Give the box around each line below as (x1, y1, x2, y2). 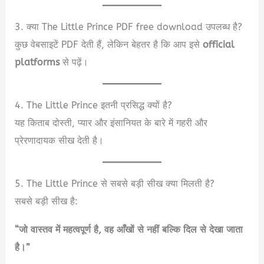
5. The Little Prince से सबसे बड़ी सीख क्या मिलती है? (15, 177, 215, 189)
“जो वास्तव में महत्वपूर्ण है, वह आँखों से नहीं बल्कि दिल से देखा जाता (15, 223, 243, 235)
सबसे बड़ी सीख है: (15, 195, 78, 207)
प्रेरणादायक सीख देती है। (15, 134, 104, 146)
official (203, 38, 235, 50)
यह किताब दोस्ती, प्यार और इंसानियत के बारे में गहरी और (15, 117, 208, 128)
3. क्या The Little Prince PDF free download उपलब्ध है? (15, 21, 243, 32)
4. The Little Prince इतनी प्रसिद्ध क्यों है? (15, 99, 173, 111)
